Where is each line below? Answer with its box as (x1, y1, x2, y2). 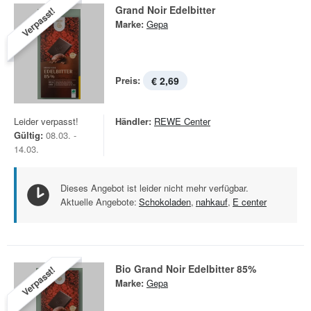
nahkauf (196, 195, 228, 208)
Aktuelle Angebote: (60, 195, 137, 208)
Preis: (115, 74, 140, 87)
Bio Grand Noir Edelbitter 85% (115, 262, 256, 276)
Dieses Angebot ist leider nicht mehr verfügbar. (60, 181, 249, 194)
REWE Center (154, 115, 210, 128)
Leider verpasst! (14, 115, 78, 128)
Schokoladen (139, 195, 191, 208)
